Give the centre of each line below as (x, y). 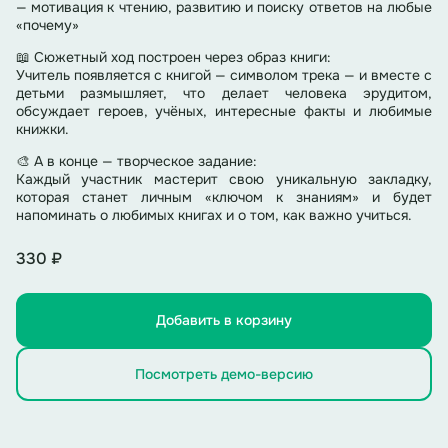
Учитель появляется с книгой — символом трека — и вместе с (224, 75)
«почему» (47, 25)
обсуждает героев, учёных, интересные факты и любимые (224, 111)
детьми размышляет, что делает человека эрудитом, (224, 93)
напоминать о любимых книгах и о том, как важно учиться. (214, 215)
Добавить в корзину (224, 320)
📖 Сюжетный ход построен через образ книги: (173, 57)
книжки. (42, 129)
